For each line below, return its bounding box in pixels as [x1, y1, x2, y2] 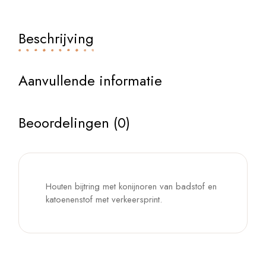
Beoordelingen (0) [18, 112, 131, 134]
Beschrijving [18, 28, 94, 49]
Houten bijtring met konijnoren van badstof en [46, 180, 217, 194]
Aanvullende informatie [18, 70, 163, 91]
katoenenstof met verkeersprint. [46, 193, 163, 207]
